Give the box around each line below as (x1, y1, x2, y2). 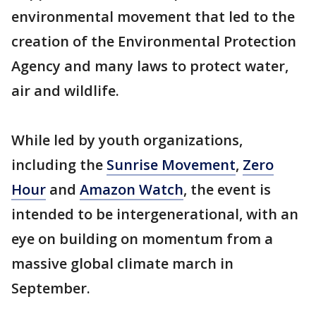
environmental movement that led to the (11, 6, 295, 26)
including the (11, 154, 107, 174)
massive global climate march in (11, 253, 233, 273)
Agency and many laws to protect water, (11, 56, 288, 75)
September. (11, 278, 90, 298)
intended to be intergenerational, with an (11, 204, 298, 224)
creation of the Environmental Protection (11, 31, 296, 51)
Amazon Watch (80, 179, 183, 199)
